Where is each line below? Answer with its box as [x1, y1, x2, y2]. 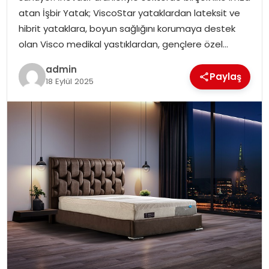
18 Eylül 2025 [45, 76, 94, 88]
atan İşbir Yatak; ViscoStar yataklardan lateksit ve [18, 6, 240, 19]
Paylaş [210, 70, 242, 83]
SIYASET [16, 29, 50, 42]
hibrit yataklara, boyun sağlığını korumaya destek [18, 22, 235, 35]
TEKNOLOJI [16, 92, 63, 104]
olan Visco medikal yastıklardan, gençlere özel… [18, 37, 228, 50]
